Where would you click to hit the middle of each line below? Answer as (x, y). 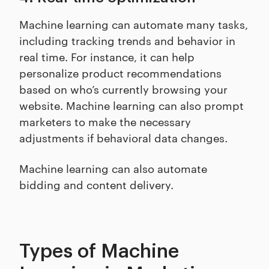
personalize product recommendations (120, 72)
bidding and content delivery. (98, 184)
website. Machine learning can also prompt (131, 105)
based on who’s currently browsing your (123, 89)
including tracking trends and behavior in (127, 40)
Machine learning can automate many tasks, (134, 24)
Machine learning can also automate (113, 168)
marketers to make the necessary (105, 121)
